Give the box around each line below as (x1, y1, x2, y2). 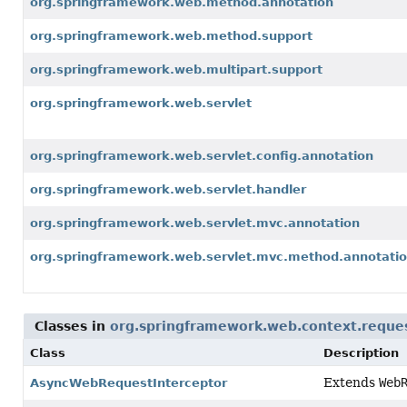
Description (323, 346, 399, 360)
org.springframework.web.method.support (30, 29, 313, 43)
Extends (323, 375, 379, 390)
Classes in (35, 319, 110, 333)
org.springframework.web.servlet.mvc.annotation (30, 216, 360, 230)
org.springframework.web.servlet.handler (30, 183, 306, 196)
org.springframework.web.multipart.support (30, 63, 323, 76)
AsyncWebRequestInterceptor (30, 376, 227, 390)
